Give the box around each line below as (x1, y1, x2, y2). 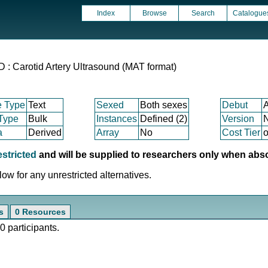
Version (222, 114, 254, 124)
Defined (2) (140, 114, 187, 124)
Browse (142, 9, 167, 17)
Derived (28, 127, 62, 138)
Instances (96, 114, 137, 124)
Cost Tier (222, 127, 260, 138)
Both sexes (140, 100, 187, 110)
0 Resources (15, 207, 66, 217)
